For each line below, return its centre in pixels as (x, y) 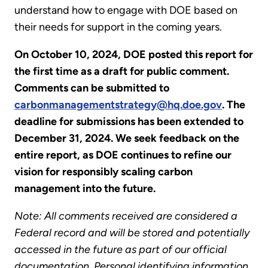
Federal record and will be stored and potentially (132, 232)
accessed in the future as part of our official (121, 249)
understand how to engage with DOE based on (126, 10)
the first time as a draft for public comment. (122, 71)
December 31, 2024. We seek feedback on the (127, 138)
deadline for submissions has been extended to (129, 121)
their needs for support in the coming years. (118, 27)
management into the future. (85, 188)
